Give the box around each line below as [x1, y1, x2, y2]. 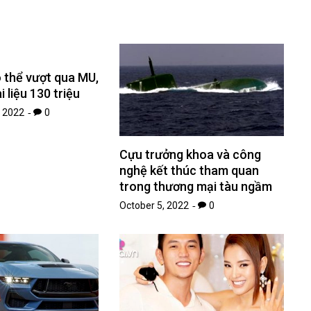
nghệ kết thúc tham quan [119, 163, 260, 178]
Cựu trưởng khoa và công [119, 147, 262, 162]
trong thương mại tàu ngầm [119, 179, 273, 194]
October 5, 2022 [119, 200, 190, 212]
